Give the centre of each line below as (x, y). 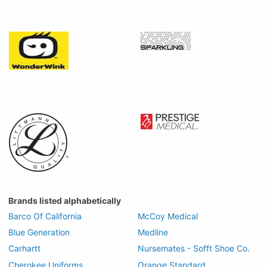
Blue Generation (39, 232)
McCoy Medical (168, 216)
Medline (153, 232)
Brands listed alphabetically (65, 200)
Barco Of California (45, 216)
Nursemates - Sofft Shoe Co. (194, 249)
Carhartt (24, 249)
